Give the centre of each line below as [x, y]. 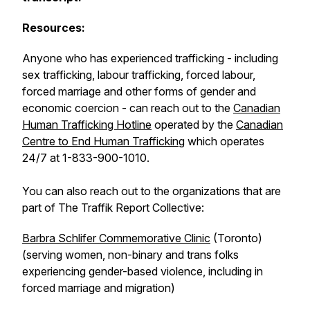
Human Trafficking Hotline [87, 125]
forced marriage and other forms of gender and [139, 91]
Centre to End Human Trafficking [103, 141]
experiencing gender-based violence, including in [143, 271]
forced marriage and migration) [99, 288]
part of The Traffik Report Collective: [113, 208]
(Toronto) [236, 238]
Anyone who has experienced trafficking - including [150, 58]
